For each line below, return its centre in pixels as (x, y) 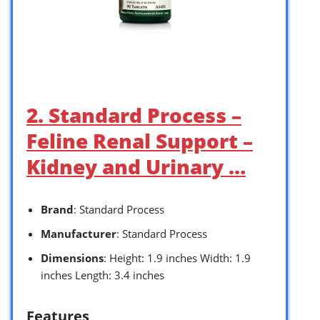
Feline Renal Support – (140, 140)
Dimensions (72, 257)
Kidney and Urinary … (136, 166)
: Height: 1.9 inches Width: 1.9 (177, 257)
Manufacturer (79, 233)
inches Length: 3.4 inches (102, 275)
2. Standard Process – (134, 115)
